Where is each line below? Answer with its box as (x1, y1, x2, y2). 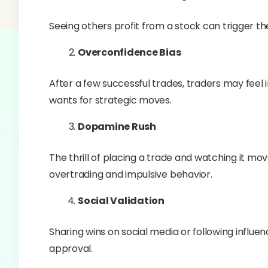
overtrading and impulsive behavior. (49, 167, 212, 181)
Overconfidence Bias (78, 45, 181, 59)
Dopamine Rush (78, 120, 156, 133)
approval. (49, 242, 93, 255)
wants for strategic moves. (49, 93, 172, 107)
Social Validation (78, 194, 165, 208)
